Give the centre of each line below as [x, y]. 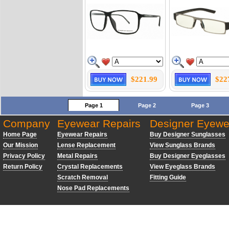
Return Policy [23, 167]
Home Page [20, 134]
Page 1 [94, 105]
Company [27, 123]
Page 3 [200, 105]
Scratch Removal [83, 177]
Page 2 [147, 105]
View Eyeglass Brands [182, 167]
